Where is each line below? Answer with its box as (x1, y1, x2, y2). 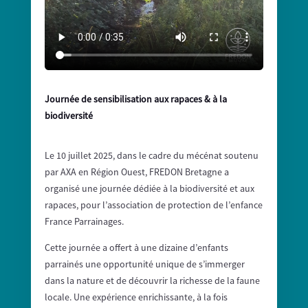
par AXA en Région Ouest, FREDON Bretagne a (44, 165, 229, 178)
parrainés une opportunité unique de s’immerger (44, 257, 245, 270)
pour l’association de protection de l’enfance (80, 198, 263, 211)
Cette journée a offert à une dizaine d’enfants (44, 241, 228, 254)
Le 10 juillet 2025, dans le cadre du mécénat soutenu (44, 148, 258, 162)
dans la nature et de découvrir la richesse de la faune (44, 274, 260, 287)
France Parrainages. (44, 214, 124, 228)
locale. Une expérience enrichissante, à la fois (44, 290, 228, 303)
